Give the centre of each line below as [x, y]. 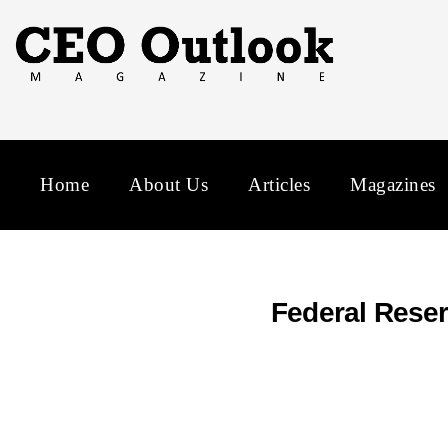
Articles [279, 184]
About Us [168, 184]
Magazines [393, 184]
